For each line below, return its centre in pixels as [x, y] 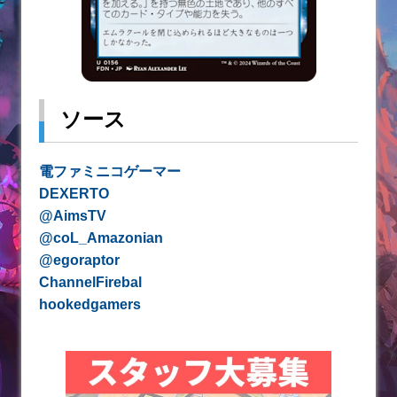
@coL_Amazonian [101, 238]
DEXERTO [74, 194]
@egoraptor [79, 261]
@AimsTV [73, 216]
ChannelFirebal [90, 283]
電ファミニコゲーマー [110, 172]
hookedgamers [90, 305]
